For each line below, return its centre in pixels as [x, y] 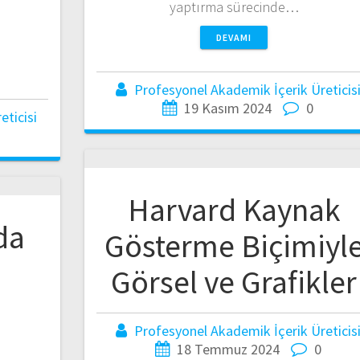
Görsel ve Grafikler [234, 282]
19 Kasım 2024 [228, 108]
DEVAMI [234, 37]
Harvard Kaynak [234, 209]
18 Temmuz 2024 [228, 349]
